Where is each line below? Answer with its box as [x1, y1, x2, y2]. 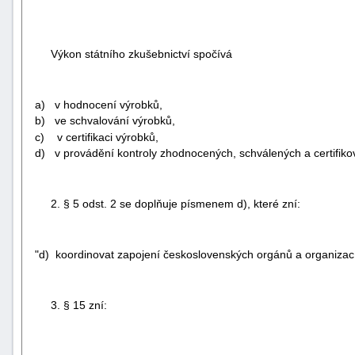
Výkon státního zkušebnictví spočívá [51, 47, 232, 60]
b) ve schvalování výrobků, [34, 114, 175, 128]
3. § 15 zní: [51, 299, 107, 312]
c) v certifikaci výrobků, [34, 130, 158, 143]
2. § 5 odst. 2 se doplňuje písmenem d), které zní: [51, 197, 300, 211]
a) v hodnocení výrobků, [34, 97, 162, 111]
